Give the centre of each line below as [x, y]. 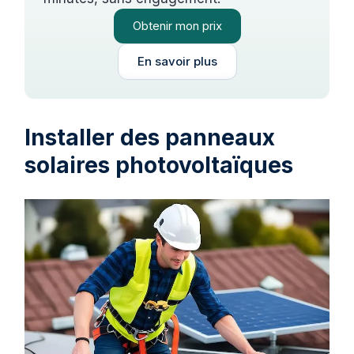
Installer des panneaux [150, 137]
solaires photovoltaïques [159, 165]
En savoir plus [177, 61]
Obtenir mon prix [177, 25]
